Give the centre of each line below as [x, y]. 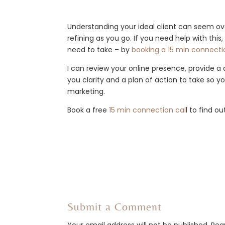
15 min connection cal [148, 110]
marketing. [86, 91]
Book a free [88, 110]
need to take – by [100, 49]
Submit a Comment [115, 206]
